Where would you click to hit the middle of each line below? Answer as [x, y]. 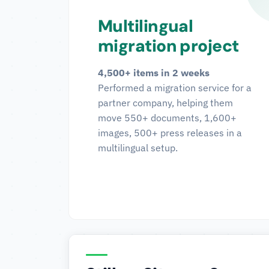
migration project [168, 46]
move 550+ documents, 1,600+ [167, 118]
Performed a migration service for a [175, 88]
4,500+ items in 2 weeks [154, 73]
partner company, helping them [165, 103]
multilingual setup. [138, 148]
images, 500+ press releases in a [170, 133]
